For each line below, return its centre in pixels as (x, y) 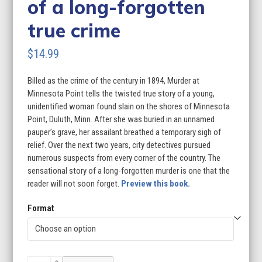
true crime (74, 31)
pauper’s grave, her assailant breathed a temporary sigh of (125, 132)
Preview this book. (156, 184)
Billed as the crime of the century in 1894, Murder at (114, 81)
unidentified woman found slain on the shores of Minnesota (129, 107)
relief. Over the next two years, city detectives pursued (119, 145)
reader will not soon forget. (75, 184)
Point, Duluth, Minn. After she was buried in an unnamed (121, 120)
